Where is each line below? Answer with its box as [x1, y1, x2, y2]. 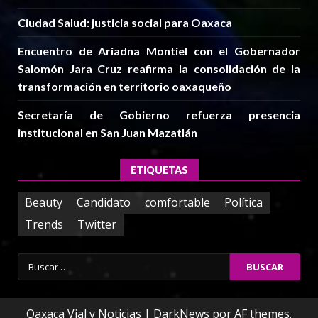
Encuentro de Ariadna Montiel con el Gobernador [18, 43, 300, 57]
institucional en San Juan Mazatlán [18, 125, 197, 139]
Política [224, 194, 263, 211]
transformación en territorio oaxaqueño [18, 79, 231, 93]
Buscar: [17, 253, 57, 269]
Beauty [25, 194, 62, 211]
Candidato [77, 194, 131, 211]
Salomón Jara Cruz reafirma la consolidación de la [18, 61, 300, 75]
